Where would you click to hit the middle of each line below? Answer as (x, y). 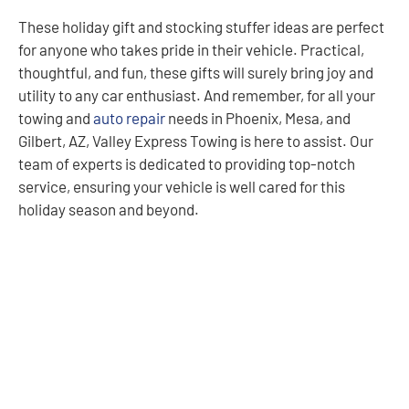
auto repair (131, 117)
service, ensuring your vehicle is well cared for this (182, 186)
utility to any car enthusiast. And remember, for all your (197, 94)
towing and (56, 117)
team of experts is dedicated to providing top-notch (187, 163)
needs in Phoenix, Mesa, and (259, 117)
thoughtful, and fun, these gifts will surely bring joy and (196, 72)
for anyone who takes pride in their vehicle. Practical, (191, 49)
